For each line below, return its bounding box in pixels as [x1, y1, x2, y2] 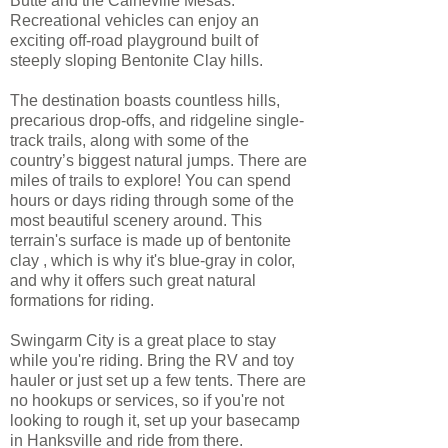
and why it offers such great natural [10, 272, 256, 289]
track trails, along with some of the [10, 132, 249, 149]
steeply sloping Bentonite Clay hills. [10, 52, 263, 69]
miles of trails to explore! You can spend [10, 172, 291, 189]
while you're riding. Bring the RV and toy [10, 352, 294, 369]
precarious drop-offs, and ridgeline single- [10, 112, 304, 129]
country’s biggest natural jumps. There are [10, 152, 307, 169]
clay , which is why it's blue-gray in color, [10, 252, 295, 269]
